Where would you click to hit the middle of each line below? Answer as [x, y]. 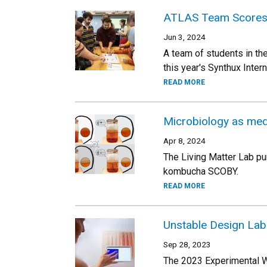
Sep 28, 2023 [187, 244]
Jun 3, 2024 [184, 37]
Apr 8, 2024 [184, 141]
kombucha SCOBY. [201, 171]
